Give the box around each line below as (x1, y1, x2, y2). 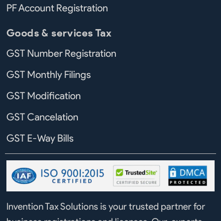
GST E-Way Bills (6, 132, 74, 144)
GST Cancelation (6, 110, 78, 123)
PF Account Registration (6, 1, 108, 14)
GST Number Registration (6, 47, 116, 59)
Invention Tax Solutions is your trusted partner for (6, 200, 205, 212)
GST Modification (6, 89, 81, 102)
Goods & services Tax (6, 26, 111, 39)
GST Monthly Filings (6, 68, 91, 80)
